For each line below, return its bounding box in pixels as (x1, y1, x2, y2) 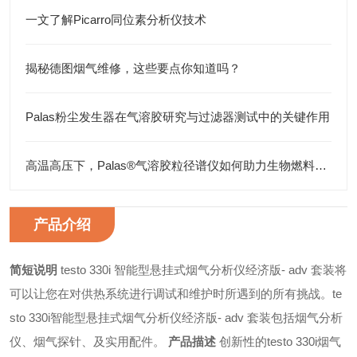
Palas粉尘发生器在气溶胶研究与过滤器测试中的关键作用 (25, 110, 330, 124)
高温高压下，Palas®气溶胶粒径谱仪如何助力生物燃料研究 (315, 159, 327, 172)
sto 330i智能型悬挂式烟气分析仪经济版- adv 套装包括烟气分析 (10, 311, 343, 324)
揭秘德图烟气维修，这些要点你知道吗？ (25, 61, 241, 75)
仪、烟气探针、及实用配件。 (10, 335, 165, 348)
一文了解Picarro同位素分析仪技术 (25, 13, 206, 26)
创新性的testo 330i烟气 (219, 335, 341, 348)
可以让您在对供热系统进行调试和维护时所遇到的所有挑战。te (10, 287, 342, 300)
